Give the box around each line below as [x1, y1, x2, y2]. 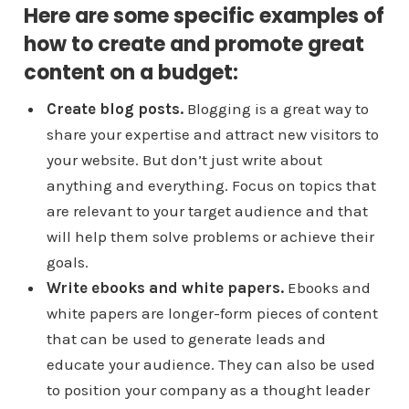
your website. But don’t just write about [46, 151, 322, 170]
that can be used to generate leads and [46, 330, 326, 349]
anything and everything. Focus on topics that [46, 176, 376, 195]
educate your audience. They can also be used [46, 355, 375, 374]
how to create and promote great [23, 30, 364, 59]
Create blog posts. [46, 100, 184, 119]
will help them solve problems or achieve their [46, 227, 374, 246]
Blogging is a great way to [183, 100, 369, 119]
